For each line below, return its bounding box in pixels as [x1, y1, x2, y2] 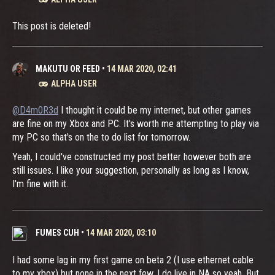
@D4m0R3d [12, 104, 58, 116]
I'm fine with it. [12, 177, 68, 190]
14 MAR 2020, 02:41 [107, 63, 177, 74]
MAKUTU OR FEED [36, 63, 100, 74]
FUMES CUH [36, 227, 79, 238]
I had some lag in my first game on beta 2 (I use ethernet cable [12, 254, 254, 266]
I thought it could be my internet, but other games [58, 104, 251, 116]
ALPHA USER [51, 78, 97, 88]
